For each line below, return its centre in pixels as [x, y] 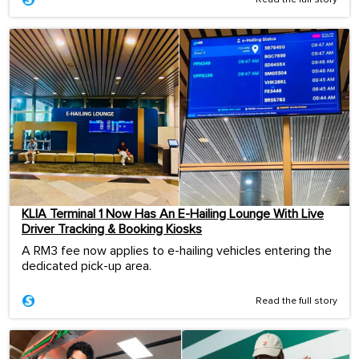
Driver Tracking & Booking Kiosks [112, 229]
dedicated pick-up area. [87, 266]
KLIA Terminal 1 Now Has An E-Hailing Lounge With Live [173, 214]
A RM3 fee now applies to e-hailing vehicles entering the [177, 250]
